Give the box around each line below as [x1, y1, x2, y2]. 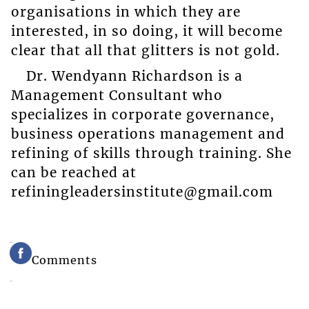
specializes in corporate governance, [10, 106, 275, 123]
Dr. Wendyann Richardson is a [26, 67, 243, 84]
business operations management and [10, 125, 285, 142]
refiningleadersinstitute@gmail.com [10, 183, 273, 200]
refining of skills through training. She [10, 144, 292, 161]
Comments [32, 252, 98, 267]
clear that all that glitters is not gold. [10, 41, 280, 59]
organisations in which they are [10, 3, 241, 20]
